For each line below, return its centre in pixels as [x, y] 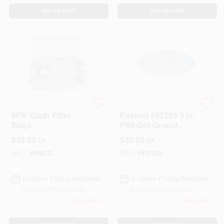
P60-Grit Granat [149, 125]
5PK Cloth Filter [41, 116]
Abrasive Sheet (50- [157, 135]
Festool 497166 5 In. [157, 116]
